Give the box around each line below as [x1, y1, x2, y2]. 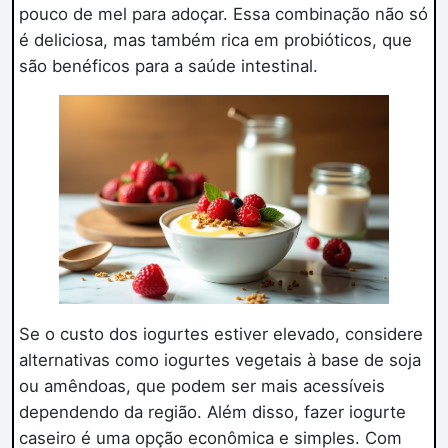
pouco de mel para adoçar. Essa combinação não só [18, 3, 428, 24]
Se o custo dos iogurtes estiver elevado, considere [18, 323, 423, 344]
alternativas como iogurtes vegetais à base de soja [18, 349, 421, 370]
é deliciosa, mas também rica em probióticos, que [18, 29, 412, 50]
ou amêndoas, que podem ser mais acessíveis [18, 375, 385, 396]
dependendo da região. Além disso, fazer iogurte [18, 401, 406, 422]
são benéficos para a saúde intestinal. [18, 55, 318, 76]
